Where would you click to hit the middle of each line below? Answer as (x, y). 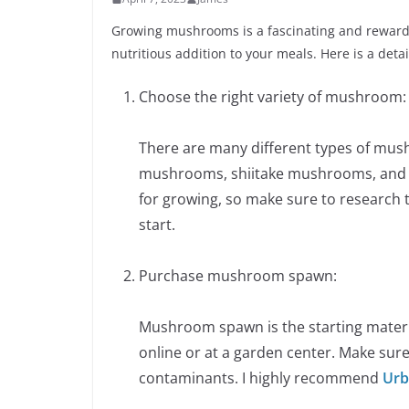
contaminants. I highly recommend (261, 378)
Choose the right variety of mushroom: (273, 97)
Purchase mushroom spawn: (238, 276)
